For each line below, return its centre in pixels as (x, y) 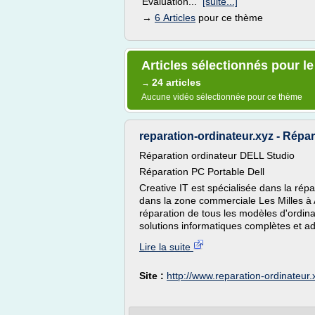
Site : (153, 276)
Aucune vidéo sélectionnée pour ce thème (222, 97)
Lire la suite (166, 247)
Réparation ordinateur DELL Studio (217, 155)
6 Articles (175, 18)
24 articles (176, 82)
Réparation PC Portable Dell (202, 172)
